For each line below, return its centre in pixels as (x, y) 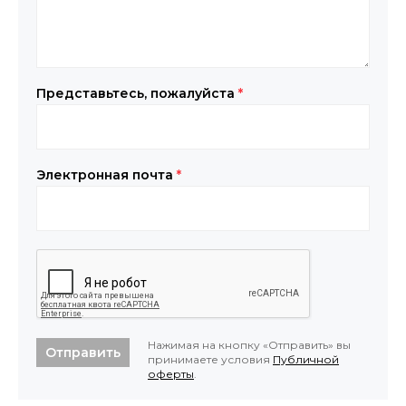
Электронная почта (106, 174)
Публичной (306, 359)
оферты (171, 373)
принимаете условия (210, 359)
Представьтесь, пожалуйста (137, 93)
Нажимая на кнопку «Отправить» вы (249, 344)
